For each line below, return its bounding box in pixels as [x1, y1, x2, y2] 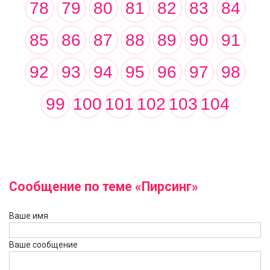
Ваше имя [9, 211, 48, 221]
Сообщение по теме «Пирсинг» [9, 179, 198, 194]
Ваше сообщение [9, 240, 78, 250]
